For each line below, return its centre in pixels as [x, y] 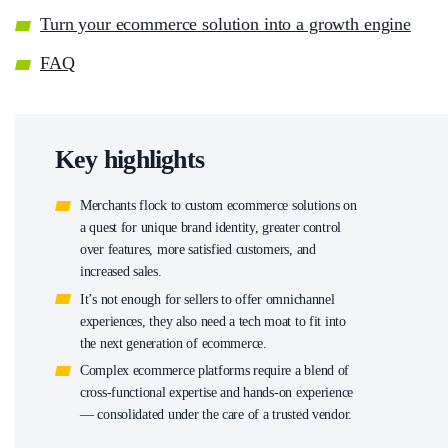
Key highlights [130, 160]
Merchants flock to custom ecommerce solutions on [218, 206]
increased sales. [121, 272]
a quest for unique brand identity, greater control [211, 228]
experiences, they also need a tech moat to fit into [213, 321]
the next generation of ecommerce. [173, 343]
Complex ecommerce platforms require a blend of [215, 371]
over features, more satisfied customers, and [198, 250]
